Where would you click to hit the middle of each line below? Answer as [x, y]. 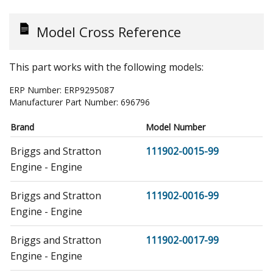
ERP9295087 [89, 90]
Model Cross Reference [109, 32]
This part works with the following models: [106, 67]
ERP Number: [37, 90]
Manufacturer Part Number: [65, 102]
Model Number [175, 127]
